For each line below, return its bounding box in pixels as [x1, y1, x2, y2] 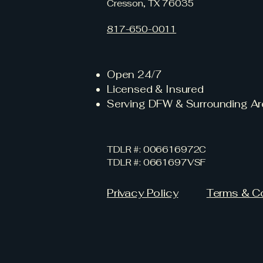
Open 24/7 [107, 68, 161, 81]
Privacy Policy [107, 186, 178, 200]
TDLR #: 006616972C [107, 144, 207, 155]
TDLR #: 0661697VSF [107, 157, 206, 168]
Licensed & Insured [107, 83, 204, 96]
